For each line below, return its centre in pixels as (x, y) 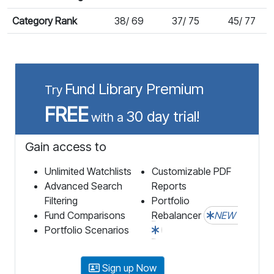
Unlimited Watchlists (88, 171)
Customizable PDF (191, 171)
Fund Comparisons (85, 215)
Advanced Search (83, 186)
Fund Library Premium (134, 89)
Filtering (61, 200)
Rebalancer (178, 215)
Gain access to (66, 146)
